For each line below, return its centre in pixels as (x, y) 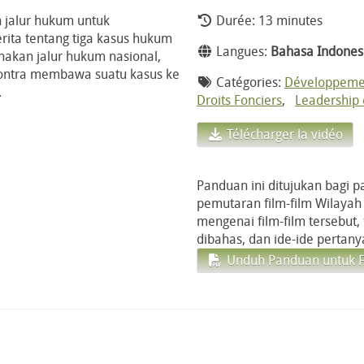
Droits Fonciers (239, 100)
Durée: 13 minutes (268, 20)
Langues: (242, 51)
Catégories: (249, 82)
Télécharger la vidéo (283, 134)
